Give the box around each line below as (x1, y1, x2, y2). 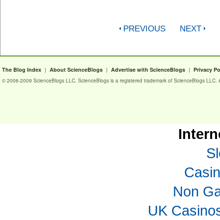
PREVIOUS (123, 24, 165, 33)
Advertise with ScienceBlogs (111, 66, 185, 73)
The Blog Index (2, 66, 41, 73)
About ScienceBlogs (50, 66, 103, 73)
